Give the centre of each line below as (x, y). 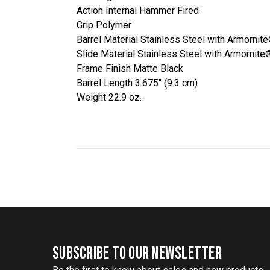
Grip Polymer (104, 25)
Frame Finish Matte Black (130, 68)
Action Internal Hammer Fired (138, 10)
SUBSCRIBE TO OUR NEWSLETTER (137, 254)
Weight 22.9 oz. (109, 97)
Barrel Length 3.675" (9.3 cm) (137, 83)
